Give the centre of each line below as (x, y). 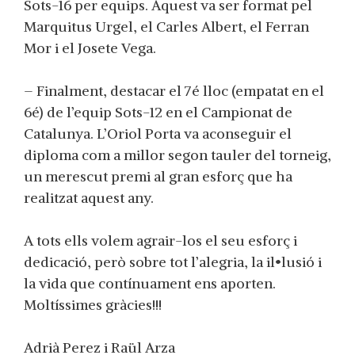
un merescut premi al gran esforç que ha (158, 176)
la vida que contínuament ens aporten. (150, 283)
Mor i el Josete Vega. (90, 48)
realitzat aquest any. (89, 198)
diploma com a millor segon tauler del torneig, (177, 155)
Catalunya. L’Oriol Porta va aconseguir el (158, 134)
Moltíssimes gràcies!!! (93, 305)
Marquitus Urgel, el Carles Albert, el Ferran (166, 27)
